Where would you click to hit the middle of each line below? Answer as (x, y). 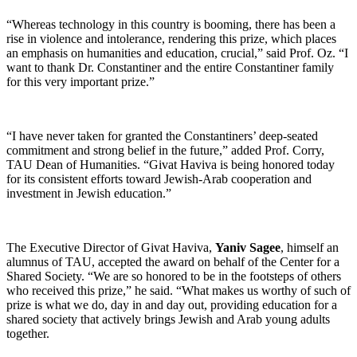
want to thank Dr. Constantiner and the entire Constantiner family (170, 67)
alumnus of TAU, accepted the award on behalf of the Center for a (173, 261)
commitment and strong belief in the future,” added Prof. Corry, (165, 150)
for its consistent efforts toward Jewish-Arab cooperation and (159, 178)
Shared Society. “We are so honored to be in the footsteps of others (174, 276)
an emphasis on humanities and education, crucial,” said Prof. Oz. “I (177, 53)
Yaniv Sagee (248, 247)
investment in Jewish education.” (89, 193)
